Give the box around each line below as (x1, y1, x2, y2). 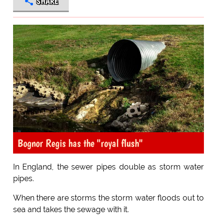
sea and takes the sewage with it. (13, 204, 129, 214)
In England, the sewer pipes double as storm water (13, 162, 204, 171)
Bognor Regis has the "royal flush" (17, 136, 143, 149)
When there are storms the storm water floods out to (13, 193, 204, 202)
